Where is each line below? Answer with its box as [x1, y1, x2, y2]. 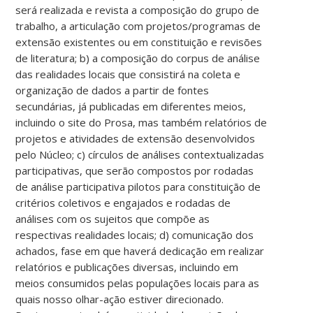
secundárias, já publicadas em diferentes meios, [15, 99, 247, 113]
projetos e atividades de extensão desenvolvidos [15, 131, 256, 145]
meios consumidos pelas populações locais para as [15, 275, 260, 290]
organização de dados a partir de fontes [15, 82, 210, 97]
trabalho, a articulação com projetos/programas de [15, 18, 261, 33]
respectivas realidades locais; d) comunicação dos [15, 227, 254, 242]
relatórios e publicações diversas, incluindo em [15, 259, 239, 274]
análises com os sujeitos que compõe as [15, 211, 210, 226]
